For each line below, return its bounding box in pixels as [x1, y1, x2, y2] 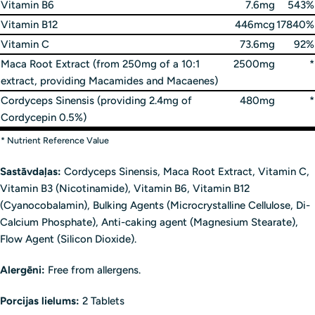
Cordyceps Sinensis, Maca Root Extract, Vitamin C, [61, 165, 309, 179]
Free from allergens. [45, 264, 141, 277]
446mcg [235, 18, 275, 32]
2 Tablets [79, 295, 124, 308]
